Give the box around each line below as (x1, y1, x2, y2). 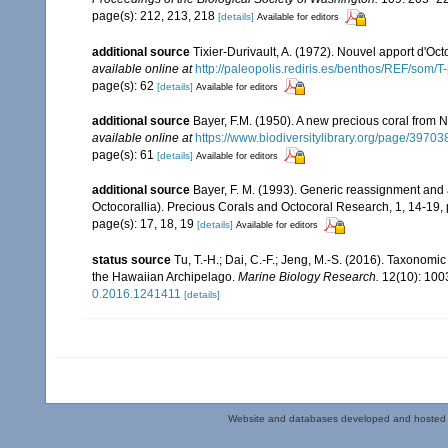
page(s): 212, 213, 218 (92, 9, 218, 24)
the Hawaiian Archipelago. (92, 269, 238, 284)
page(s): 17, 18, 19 (92, 217, 197, 232)
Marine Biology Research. (238, 269, 379, 284)
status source (92, 252, 171, 267)
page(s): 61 (92, 147, 157, 162)
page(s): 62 (92, 78, 157, 93)
